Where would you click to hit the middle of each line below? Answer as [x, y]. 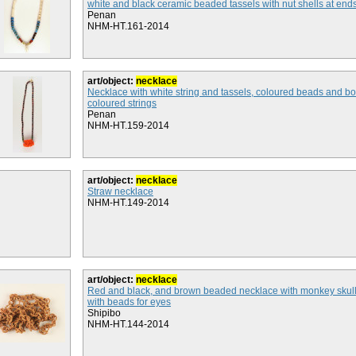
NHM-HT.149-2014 [128, 203]
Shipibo [104, 313]
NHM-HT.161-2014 [128, 26]
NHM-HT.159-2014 [128, 126]
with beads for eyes [129, 302]
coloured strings [122, 103]
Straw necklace [120, 192]
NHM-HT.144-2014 [128, 324]
